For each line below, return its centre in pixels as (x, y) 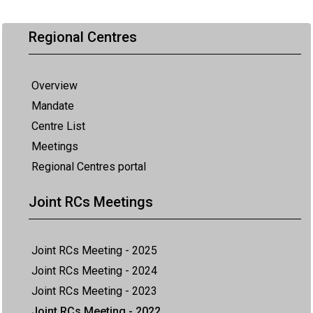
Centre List (58, 126)
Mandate (53, 105)
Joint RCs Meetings (91, 202)
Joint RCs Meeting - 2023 (94, 291)
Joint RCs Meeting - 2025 (94, 250)
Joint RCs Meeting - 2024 (94, 270)
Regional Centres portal (89, 166)
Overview (54, 85)
